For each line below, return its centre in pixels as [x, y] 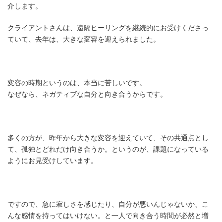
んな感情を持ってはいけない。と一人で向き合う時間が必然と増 [108, 216]
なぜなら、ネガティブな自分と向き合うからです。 [87, 94]
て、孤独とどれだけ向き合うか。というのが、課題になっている [108, 149]
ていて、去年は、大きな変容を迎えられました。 [84, 39]
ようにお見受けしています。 [53, 161]
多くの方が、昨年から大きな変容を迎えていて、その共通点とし [108, 138]
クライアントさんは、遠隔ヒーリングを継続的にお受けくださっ [108, 28]
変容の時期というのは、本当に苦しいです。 [77, 83]
